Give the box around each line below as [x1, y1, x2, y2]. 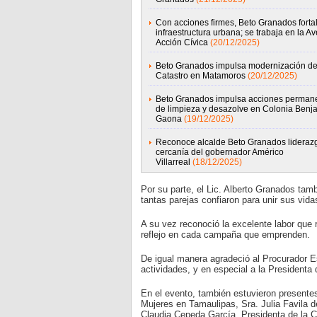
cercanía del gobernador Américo [155, 147, 284, 157]
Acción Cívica [155, 38, 208, 47]
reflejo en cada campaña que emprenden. [140, 229, 310, 240]
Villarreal [155, 157, 190, 167]
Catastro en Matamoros [155, 71, 246, 81]
